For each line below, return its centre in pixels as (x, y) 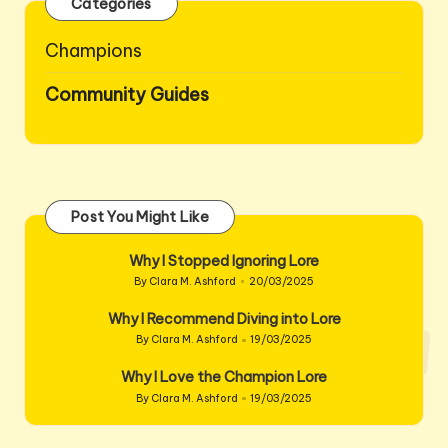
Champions (93, 51)
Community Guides (127, 95)
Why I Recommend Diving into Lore (224, 319)
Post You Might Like (140, 217)
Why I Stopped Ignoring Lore (224, 260)
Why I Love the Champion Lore (224, 377)
